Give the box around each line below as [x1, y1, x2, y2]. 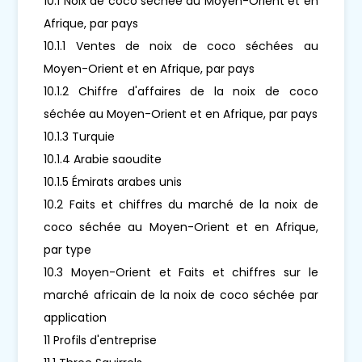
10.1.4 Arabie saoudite [44, 150, 162, 167]
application [44, 309, 107, 326]
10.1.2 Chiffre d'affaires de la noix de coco [44, 82, 318, 99]
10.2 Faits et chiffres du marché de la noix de [44, 196, 318, 213]
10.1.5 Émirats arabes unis [44, 173, 183, 190]
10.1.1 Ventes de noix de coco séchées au [44, 37, 318, 54]
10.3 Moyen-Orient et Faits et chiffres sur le [44, 263, 318, 280]
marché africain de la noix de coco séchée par [44, 286, 318, 303]
